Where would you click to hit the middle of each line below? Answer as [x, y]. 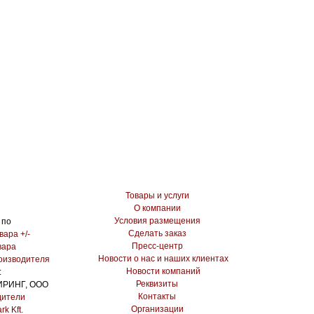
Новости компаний [163, 271]
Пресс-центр [157, 246]
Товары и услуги [157, 196]
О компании [157, 208]
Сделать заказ [157, 233]
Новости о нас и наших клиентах [163, 259]
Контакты [157, 296]
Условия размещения [157, 221]
